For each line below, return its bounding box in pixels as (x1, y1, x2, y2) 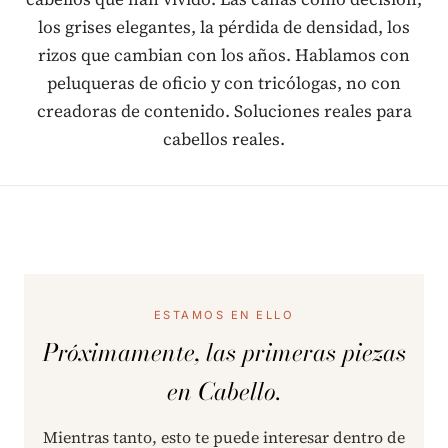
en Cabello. (167, 373, 281, 411)
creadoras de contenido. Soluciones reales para (36, 98, 412, 123)
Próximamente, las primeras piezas (42, 334, 406, 372)
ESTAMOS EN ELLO (154, 307, 294, 322)
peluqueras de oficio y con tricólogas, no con (47, 70, 401, 95)
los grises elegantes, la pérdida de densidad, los (38, 14, 410, 39)
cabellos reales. (163, 126, 285, 151)
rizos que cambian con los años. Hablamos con (38, 42, 410, 67)
